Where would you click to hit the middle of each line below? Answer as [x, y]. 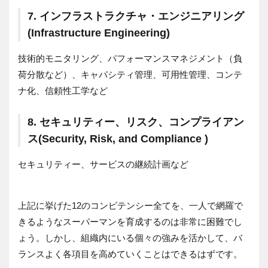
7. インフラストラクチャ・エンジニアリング [136, 16]
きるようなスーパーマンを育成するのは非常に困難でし [130, 221]
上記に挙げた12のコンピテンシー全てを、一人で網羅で [130, 205]
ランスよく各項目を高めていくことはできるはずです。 [130, 254]
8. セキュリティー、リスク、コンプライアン [136, 122]
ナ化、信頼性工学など [63, 90]
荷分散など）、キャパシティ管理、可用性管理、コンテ [130, 74]
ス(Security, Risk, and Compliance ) [118, 138]
